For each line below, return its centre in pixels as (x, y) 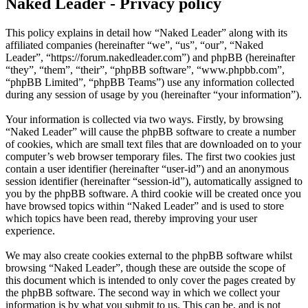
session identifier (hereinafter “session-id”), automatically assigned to (154, 181)
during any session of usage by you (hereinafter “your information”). (154, 95)
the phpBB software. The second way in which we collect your (143, 293)
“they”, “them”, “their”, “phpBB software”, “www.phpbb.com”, (145, 70)
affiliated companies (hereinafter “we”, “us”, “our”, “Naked (134, 45)
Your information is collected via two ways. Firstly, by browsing (144, 120)
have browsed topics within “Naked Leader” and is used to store (145, 206)
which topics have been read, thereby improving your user (131, 219)
